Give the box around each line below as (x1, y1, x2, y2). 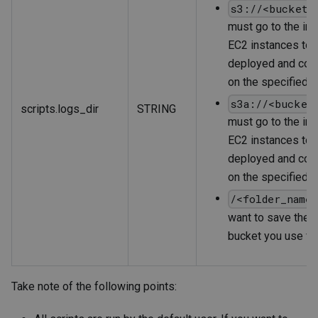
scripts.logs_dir (21, 102, 99, 116)
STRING (137, 102, 176, 116)
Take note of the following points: (11, 279, 177, 293)
